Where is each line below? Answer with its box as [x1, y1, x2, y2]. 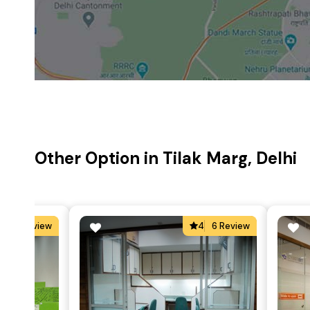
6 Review [212, 220, 250, 232]
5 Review [14, 220, 52, 232]
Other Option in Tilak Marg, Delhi [35, 147, 297, 169]
